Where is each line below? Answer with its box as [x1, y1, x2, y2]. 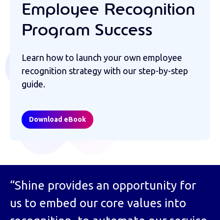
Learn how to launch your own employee [22, 53, 182, 63]
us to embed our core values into [10, 196, 186, 210]
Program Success [22, 23, 153, 39]
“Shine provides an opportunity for [10, 179, 196, 192]
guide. [22, 79, 45, 89]
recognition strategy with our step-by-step [22, 66, 188, 76]
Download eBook [29, 115, 86, 124]
